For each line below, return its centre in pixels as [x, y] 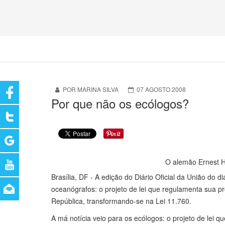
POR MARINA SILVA [91, 89]
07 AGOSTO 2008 [161, 89]
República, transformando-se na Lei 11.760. [121, 201]
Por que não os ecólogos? [120, 103]
